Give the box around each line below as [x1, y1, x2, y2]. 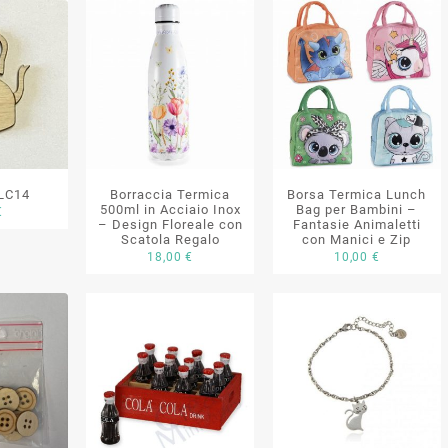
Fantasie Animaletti [292, 216, 421, 232]
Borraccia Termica [110, 186, 231, 202]
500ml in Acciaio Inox [99, 201, 241, 217]
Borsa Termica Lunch [287, 186, 427, 202]
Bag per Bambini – [296, 201, 418, 217]
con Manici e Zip [302, 231, 412, 247]
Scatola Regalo [120, 231, 220, 247]
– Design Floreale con [97, 216, 243, 232]
